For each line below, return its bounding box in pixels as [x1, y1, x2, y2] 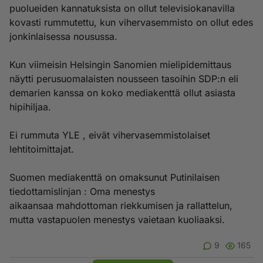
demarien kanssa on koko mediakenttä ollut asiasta [9, 87, 235, 99]
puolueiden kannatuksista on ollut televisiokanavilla [9, 2, 235, 14]
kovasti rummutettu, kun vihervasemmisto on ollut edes [9, 16, 253, 28]
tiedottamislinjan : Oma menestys [9, 186, 155, 197]
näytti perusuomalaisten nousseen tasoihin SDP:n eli [9, 73, 238, 85]
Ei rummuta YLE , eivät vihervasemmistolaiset [9, 129, 210, 141]
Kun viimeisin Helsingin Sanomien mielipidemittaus [9, 59, 231, 70]
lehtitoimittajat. [9, 143, 74, 155]
